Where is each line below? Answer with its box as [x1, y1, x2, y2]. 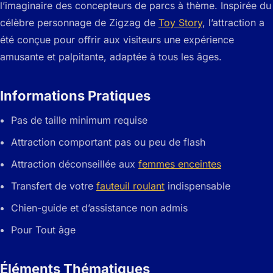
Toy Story [158, 16, 202, 29]
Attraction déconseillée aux [11, 158, 138, 171]
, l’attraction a [202, 16, 264, 29]
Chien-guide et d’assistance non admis [11, 202, 188, 214]
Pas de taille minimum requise [11, 114, 147, 127]
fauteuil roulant [96, 180, 165, 193]
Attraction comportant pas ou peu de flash [11, 136, 205, 149]
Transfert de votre [11, 180, 96, 193]
